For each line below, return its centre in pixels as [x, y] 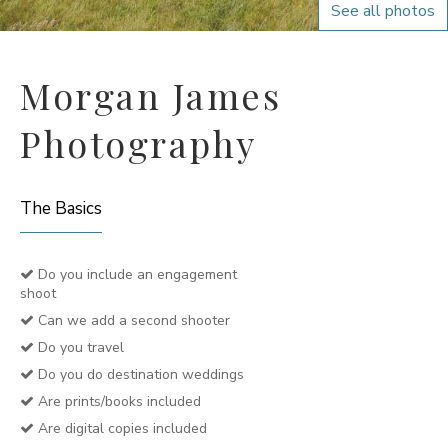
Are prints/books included [117, 401]
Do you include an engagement [135, 274]
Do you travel [79, 347]
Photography [138, 143]
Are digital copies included [120, 428]
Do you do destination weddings [139, 374]
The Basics [61, 208]
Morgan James [150, 95]
